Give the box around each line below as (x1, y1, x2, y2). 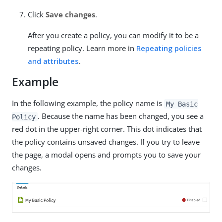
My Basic (166, 100, 198, 108)
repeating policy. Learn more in (28, 43, 136, 54)
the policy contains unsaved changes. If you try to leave (12, 137, 200, 147)
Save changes (46, 9, 95, 20)
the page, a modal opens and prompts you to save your (12, 150, 201, 160)
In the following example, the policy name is (12, 98, 164, 109)
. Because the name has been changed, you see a (37, 111, 204, 121)
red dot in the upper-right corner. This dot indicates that (12, 124, 202, 134)
